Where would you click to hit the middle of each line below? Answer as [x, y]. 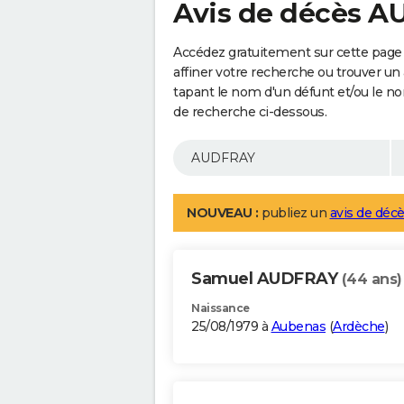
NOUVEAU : [223, 213]
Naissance [220, 308]
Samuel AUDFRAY [266, 279]
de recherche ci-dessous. [250, 112]
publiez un [294, 213]
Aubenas [298, 327]
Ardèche [359, 327]
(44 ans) [372, 280]
